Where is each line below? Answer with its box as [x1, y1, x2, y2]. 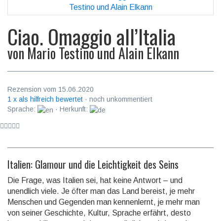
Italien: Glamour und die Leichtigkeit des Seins [7, 156, 179, 172]
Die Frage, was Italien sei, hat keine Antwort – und [7, 176, 183, 184]
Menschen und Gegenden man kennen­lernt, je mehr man [7, 197, 200, 206]
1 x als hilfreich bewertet [7, 95, 83, 104]
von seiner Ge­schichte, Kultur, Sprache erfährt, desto [7, 208, 191, 217]
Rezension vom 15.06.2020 [7, 85, 94, 94]
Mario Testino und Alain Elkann [27, 43, 179, 64]
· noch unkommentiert [83, 95, 152, 104]
